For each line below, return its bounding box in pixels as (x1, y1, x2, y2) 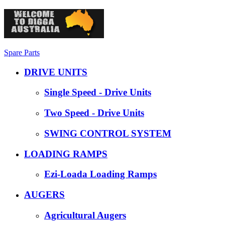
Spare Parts (4, 48, 40, 57)
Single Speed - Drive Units (44, 87, 151, 98)
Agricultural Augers (44, 209, 126, 220)
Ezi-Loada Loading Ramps (44, 169, 157, 180)
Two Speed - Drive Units (44, 107, 144, 119)
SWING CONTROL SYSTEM (44, 128, 171, 139)
